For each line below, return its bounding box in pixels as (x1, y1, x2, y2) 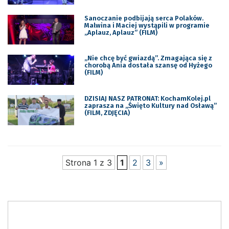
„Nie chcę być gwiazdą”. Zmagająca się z (84, 54, 212, 62)
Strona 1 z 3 (65, 157, 112, 168)
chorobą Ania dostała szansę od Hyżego (84, 61, 212, 70)
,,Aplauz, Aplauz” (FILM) (84, 28, 157, 36)
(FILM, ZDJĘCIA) (84, 109, 130, 117)
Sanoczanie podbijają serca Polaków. (84, 14, 203, 22)
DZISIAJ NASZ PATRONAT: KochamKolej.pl (84, 95, 211, 103)
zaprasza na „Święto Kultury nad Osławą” (84, 102, 217, 110)
